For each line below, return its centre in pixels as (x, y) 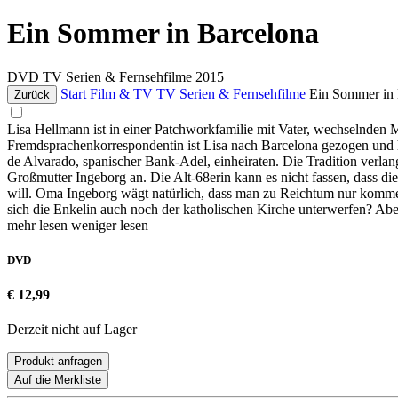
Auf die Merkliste (58, 380)
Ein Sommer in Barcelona (163, 33)
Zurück (32, 94)
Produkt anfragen (58, 362)
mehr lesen (39, 225)
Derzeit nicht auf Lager (72, 330)
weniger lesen (110, 225)
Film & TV (121, 93)
